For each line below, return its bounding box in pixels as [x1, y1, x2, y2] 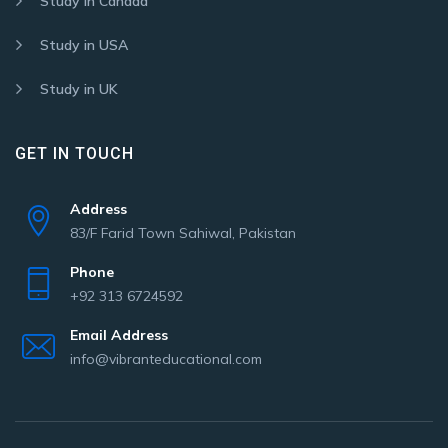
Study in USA [40, 36, 128, 54]
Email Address [70, 326, 168, 344]
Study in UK [40, 80, 118, 98]
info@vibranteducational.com [70, 350, 262, 368]
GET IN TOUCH [15, 144, 134, 163]
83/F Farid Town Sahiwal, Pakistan [70, 224, 296, 242]
